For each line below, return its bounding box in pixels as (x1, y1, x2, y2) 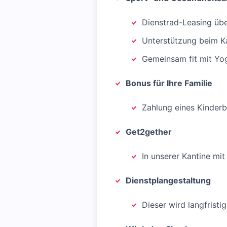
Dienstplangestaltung (126, 175, 211, 185)
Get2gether (126, 127, 172, 137)
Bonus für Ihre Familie (126, 78, 212, 88)
